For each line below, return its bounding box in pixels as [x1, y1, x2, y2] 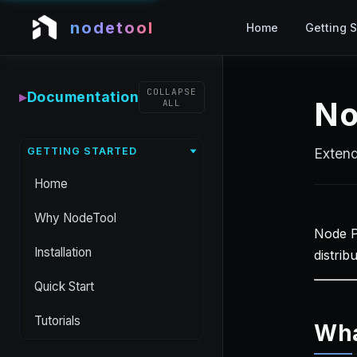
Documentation [26, 88, 139, 105]
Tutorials [34, 312, 80, 328]
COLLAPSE [146, 85, 197, 97]
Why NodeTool [34, 210, 116, 226]
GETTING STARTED [26, 144, 137, 157]
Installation [34, 244, 92, 260]
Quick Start [34, 278, 94, 294]
